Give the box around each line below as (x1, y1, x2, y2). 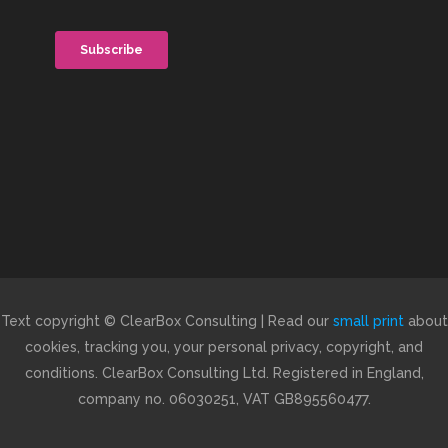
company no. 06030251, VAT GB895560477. (77, 391, 371, 408)
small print (332, 313, 404, 330)
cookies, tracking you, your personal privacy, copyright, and (25, 339, 423, 356)
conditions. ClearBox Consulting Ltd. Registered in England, (24, 365, 424, 382)
